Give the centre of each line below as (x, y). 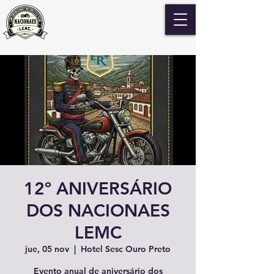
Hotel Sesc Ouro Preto (126, 249)
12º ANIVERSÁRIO (98, 188)
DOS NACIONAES (98, 210)
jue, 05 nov (47, 249)
